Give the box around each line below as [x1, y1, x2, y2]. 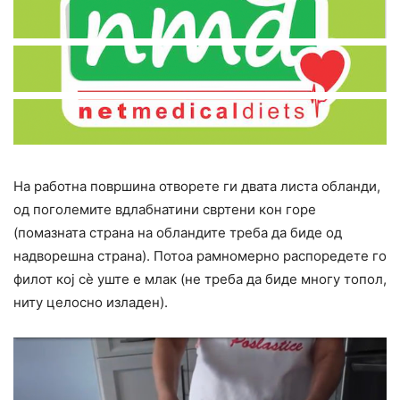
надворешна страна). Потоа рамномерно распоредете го [13, 247, 387, 265]
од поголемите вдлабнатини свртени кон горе [13, 201, 316, 219]
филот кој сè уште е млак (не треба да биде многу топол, [13, 271, 387, 288]
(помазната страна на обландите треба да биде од [13, 224, 342, 242]
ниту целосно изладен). [13, 294, 168, 312]
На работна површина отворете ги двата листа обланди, [13, 178, 380, 196]
